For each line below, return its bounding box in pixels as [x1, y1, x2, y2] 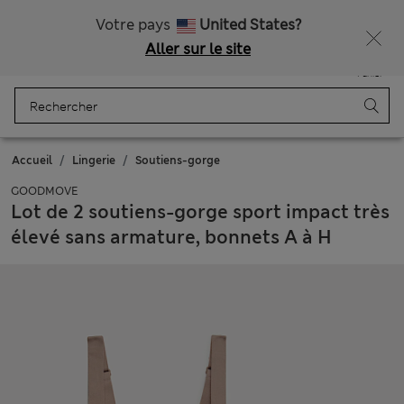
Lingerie [72, 153, 115, 168]
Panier [356, 68, 383, 79]
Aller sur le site [145, 40, 251, 59]
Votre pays [95, 15, 174, 34]
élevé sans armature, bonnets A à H [11, 225, 332, 249]
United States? [198, 15, 301, 34]
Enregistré [301, 65, 345, 77]
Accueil [12, 153, 52, 168]
